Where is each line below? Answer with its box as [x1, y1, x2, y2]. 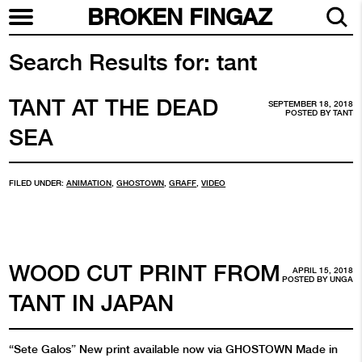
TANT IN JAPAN [9, 289, 175, 318]
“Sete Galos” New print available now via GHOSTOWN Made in [9, 342, 339, 356]
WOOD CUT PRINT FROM [9, 259, 281, 288]
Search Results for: [9, 48, 211, 76]
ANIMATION [66, 179, 112, 188]
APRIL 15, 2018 [292, 266, 353, 276]
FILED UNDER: [9, 179, 67, 188]
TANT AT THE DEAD [9, 93, 219, 121]
